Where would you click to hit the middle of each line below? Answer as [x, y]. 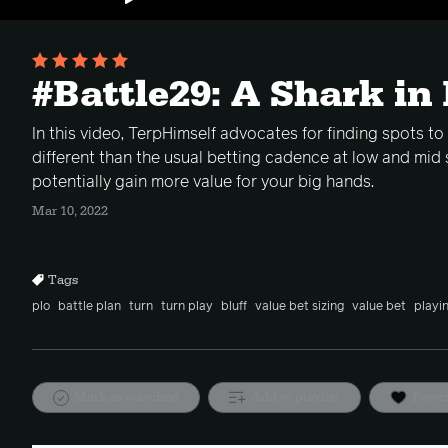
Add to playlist [295, 397]
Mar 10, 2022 [70, 211]
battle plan [89, 307]
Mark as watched [126, 397]
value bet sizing [299, 307]
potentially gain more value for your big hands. [203, 182]
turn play [187, 307]
